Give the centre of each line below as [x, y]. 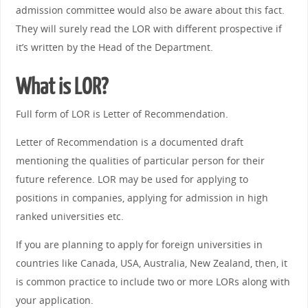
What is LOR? [62, 87]
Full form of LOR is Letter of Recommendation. [122, 113]
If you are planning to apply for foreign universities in [139, 245]
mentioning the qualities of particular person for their [140, 160]
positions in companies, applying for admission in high [142, 197]
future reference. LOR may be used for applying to [132, 179]
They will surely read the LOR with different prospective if [148, 28]
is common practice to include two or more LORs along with [153, 282]
